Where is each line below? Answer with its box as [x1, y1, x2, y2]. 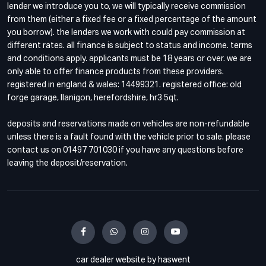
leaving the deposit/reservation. [7, 159, 128, 168]
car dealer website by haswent [75, 256, 191, 265]
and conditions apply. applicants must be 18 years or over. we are [7, 55, 252, 64]
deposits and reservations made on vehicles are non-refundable [7, 120, 249, 129]
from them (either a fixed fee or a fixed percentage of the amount [7, 15, 256, 24]
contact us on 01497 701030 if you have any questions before [7, 146, 243, 155]
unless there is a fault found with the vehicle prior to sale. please [7, 133, 251, 142]
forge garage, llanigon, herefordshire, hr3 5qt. [7, 94, 179, 103]
